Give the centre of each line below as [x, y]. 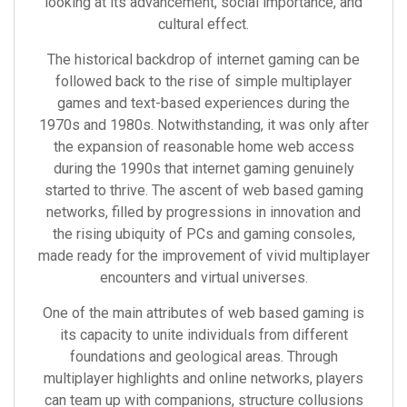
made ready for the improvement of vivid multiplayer [203, 256]
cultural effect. [203, 24]
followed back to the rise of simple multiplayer [203, 81]
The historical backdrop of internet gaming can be [203, 60]
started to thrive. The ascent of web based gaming [203, 190]
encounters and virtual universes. [203, 278]
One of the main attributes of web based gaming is [203, 313]
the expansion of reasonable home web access [203, 147]
